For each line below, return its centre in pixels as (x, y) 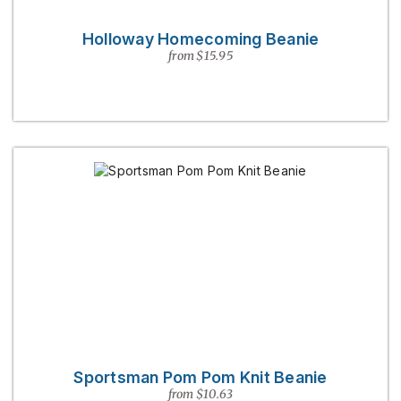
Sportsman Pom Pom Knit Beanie (200, 377)
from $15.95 (200, 56)
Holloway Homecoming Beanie (200, 39)
